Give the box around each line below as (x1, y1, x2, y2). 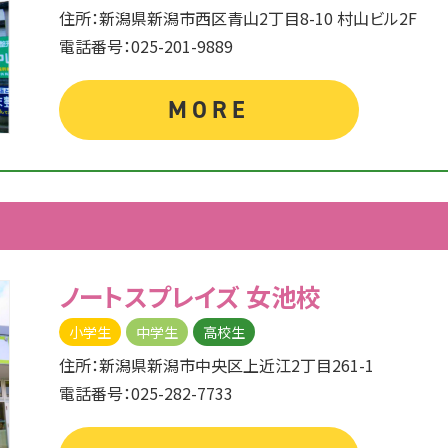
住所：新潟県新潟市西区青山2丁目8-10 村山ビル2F (59, 6, 418, 30)
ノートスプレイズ (59, 278, 247, 314)
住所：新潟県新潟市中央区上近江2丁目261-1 (59, 353, 375, 377)
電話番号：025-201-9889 (59, 34, 234, 58)
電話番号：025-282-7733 (59, 381, 234, 405)
